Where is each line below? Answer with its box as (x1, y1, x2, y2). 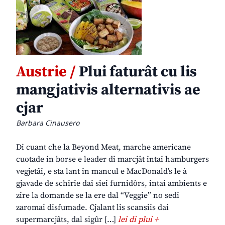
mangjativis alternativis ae (16, 80, 200, 100)
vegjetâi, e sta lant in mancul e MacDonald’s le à (16, 166, 187, 177)
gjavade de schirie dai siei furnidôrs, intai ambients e (16, 178, 207, 189)
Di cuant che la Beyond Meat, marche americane (16, 142, 191, 153)
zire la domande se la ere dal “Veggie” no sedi (16, 190, 179, 201)
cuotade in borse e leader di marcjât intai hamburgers (16, 154, 209, 165)
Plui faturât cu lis (76, 62, 197, 82)
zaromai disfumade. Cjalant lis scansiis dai (16, 202, 169, 213)
